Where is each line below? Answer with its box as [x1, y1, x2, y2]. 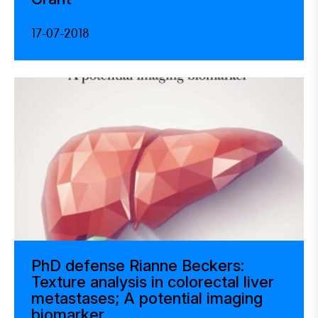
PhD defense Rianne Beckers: [31, 256, 244, 275]
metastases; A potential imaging [31, 288, 263, 307]
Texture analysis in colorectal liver [31, 272, 274, 291]
